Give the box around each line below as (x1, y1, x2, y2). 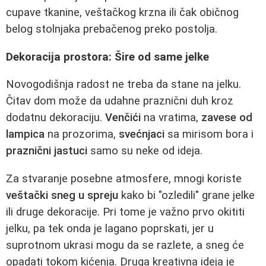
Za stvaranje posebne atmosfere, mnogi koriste (6, 172, 242, 185)
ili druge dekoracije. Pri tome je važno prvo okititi (6, 205, 245, 218)
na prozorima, (45, 128, 119, 141)
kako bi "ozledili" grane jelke (118, 188, 255, 202)
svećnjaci (119, 128, 164, 141)
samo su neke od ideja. (87, 144, 202, 158)
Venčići (105, 111, 141, 125)
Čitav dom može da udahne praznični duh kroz (6, 94, 233, 108)
